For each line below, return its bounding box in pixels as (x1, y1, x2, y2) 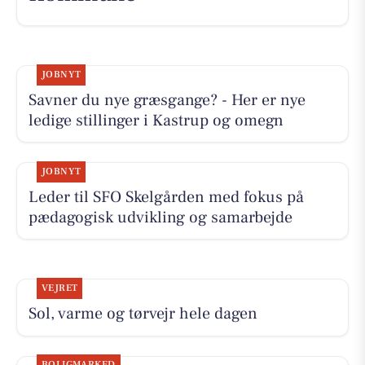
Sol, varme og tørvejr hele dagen (28, 303, 257, 325)
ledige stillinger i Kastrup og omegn (28, 109, 284, 131)
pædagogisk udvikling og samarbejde (28, 206, 292, 228)
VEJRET (41, 282, 78, 295)
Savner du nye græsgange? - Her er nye (28, 89, 306, 111)
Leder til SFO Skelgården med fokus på (28, 186, 304, 208)
